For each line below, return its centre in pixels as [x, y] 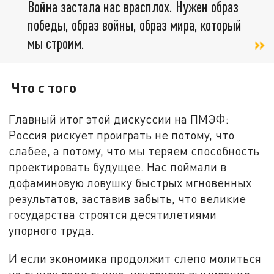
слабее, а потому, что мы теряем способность [134, 151]
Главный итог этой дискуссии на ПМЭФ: [119, 119]
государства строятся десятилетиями [113, 215]
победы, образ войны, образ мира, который [135, 25]
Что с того [44, 88]
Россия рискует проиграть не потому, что [122, 135]
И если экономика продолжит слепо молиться [135, 258]
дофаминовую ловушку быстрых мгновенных [130, 183]
